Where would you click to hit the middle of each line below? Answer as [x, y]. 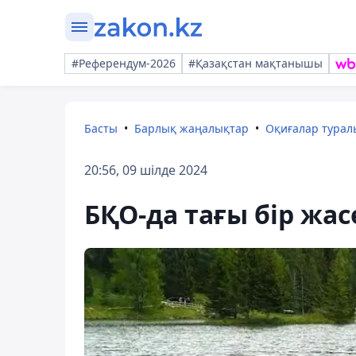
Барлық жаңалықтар [192, 128]
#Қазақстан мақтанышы [255, 63]
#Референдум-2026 [124, 63]
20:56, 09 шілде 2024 [146, 170]
